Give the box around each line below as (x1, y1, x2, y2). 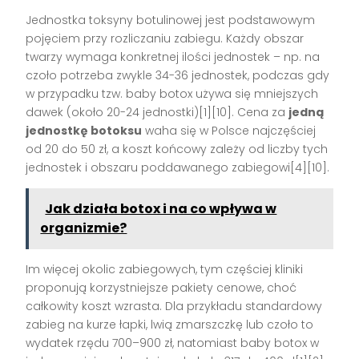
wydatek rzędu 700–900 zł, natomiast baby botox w (26, 335, 320, 352)
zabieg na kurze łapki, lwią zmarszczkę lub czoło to (26, 317, 314, 333)
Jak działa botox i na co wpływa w (45, 200, 277, 219)
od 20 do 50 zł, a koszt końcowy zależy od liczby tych (26, 141, 329, 158)
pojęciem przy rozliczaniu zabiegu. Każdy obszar (26, 30, 305, 47)
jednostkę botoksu (26, 123, 143, 139)
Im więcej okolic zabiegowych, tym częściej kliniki (26, 261, 304, 278)
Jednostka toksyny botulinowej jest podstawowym (26, 12, 316, 29)
